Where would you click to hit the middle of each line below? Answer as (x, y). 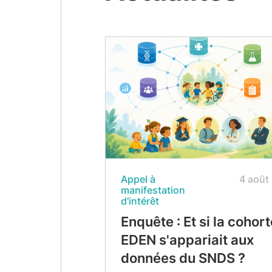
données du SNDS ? (183, 258)
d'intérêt (140, 201)
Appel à (138, 179)
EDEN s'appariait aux (187, 240)
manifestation (153, 190)
